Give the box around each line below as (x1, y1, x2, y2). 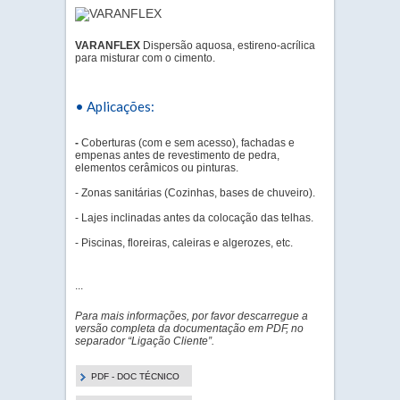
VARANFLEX (75, 39, 143, 52)
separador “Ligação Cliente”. (75, 335, 214, 347)
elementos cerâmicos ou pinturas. (75, 162, 238, 174)
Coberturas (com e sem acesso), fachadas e (81, 137, 295, 149)
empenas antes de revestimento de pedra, (75, 149, 279, 162)
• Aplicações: (75, 98, 154, 114)
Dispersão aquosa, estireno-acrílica (143, 39, 315, 52)
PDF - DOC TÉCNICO (91, 371, 179, 381)
